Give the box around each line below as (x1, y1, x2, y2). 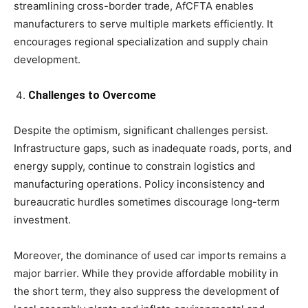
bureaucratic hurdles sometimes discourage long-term (14, 195, 280, 209)
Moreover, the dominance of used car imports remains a (14, 249, 286, 263)
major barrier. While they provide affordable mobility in (14, 267, 278, 280)
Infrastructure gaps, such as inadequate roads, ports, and (14, 142, 291, 155)
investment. (14, 213, 71, 227)
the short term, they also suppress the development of (14, 285, 279, 298)
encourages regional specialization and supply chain (14, 35, 268, 49)
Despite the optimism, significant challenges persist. (14, 124, 268, 137)
